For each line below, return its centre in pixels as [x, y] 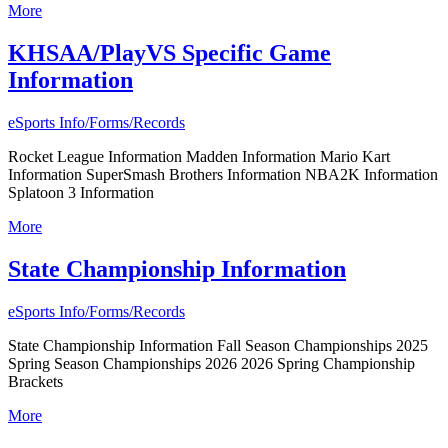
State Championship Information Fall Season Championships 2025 [218, 345]
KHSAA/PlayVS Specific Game [169, 53]
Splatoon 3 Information [81, 193]
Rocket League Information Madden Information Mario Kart [199, 157]
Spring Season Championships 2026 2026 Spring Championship [211, 363]
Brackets [35, 381]
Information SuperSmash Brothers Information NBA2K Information [223, 175]
